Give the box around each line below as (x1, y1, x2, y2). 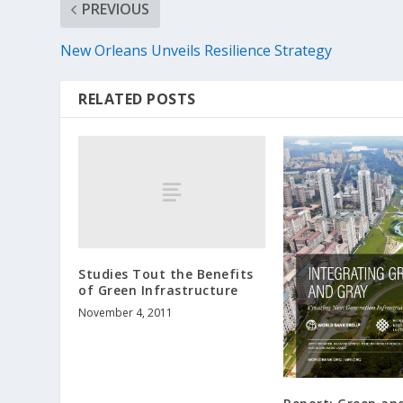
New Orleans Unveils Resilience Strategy (60, 40, 333, 61)
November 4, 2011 (78, 305, 174, 321)
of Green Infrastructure (78, 282, 238, 300)
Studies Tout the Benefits (78, 265, 254, 283)
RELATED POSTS (78, 89, 196, 110)
